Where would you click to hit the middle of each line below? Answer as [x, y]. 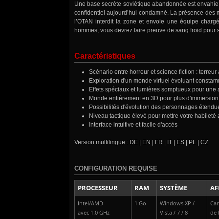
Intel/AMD [90, 204]
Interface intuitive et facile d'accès [133, 125]
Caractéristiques [105, 56]
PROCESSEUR [98, 188]
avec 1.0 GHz [94, 213]
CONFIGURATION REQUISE [116, 169]
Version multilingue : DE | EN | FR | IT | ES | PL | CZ [141, 142]
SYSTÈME [174, 188]
